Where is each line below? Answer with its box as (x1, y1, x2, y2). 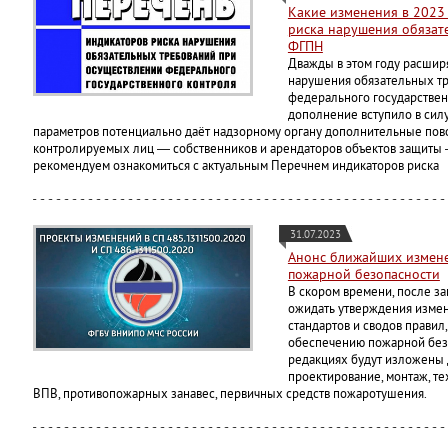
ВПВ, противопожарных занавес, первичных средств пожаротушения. (33, 385, 428, 403)
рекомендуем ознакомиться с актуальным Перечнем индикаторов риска (33, 157, 440, 175)
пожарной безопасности (287, 265, 440, 284)
